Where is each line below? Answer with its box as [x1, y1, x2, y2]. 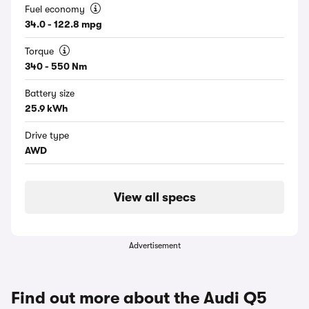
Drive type [25, 130, 69, 141]
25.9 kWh [25, 103, 68, 114]
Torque [25, 46, 57, 57]
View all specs [113, 190, 196, 204]
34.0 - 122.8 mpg [25, 19, 102, 30]
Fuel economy [25, 3, 88, 14]
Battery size [25, 88, 74, 99]
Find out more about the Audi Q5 [11, 288, 267, 308]
